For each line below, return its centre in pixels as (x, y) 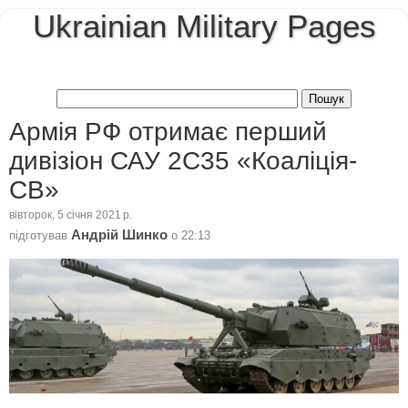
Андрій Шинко (119, 235)
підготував (40, 235)
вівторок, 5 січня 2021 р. (71, 215)
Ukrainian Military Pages (204, 26)
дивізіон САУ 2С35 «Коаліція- (183, 160)
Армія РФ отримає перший (168, 131)
